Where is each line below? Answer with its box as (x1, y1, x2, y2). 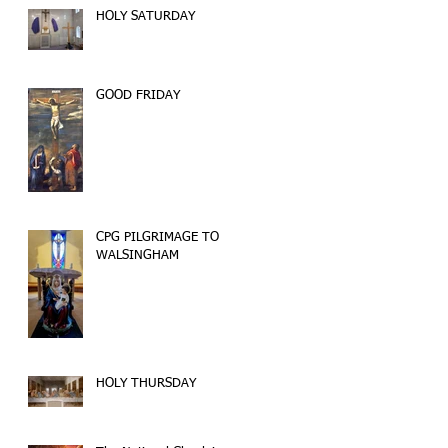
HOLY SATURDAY (96, 10, 195, 23)
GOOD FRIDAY (96, 89, 180, 102)
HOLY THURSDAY (96, 377, 196, 390)
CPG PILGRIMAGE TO (96, 231, 219, 244)
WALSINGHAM (96, 249, 179, 262)
